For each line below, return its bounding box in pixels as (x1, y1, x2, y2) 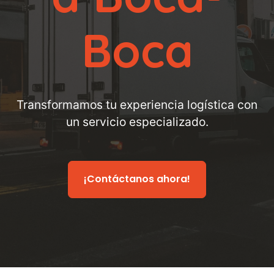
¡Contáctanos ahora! (84, 172, 190, 186)
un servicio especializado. (65, 114, 209, 129)
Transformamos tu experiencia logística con (17, 97, 257, 112)
